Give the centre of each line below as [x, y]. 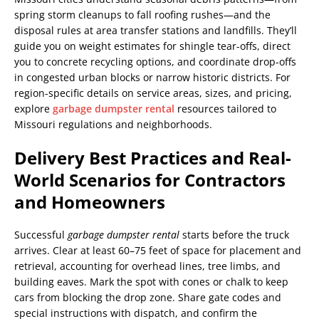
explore [33, 108]
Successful [41, 234]
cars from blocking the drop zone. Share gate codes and [148, 297]
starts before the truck [234, 234]
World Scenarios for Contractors [150, 179]
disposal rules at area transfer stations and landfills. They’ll [156, 30]
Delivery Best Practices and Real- [153, 157]
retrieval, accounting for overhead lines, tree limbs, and [147, 266]
